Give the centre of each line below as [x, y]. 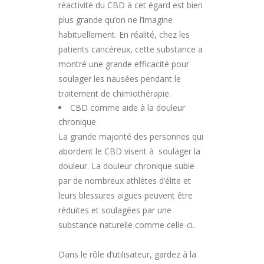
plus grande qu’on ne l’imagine [115, 19]
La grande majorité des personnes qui [131, 136]
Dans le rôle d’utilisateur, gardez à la [127, 254]
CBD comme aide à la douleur [128, 107]
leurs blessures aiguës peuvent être [126, 195]
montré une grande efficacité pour [124, 64]
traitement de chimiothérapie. [115, 93]
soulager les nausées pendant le [120, 78]
